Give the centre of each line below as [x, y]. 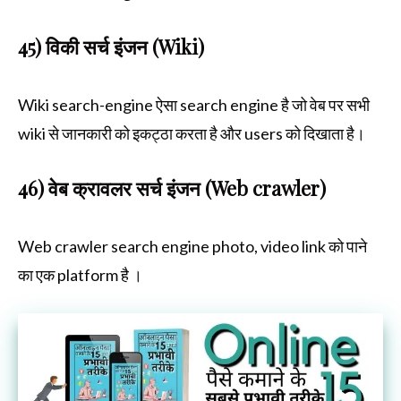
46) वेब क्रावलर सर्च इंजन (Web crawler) [172, 188]
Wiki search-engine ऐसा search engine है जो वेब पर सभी [194, 104]
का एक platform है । [80, 274]
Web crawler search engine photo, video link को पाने [192, 246]
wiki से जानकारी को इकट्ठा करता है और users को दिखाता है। [192, 133]
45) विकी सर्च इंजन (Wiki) [113, 46]
